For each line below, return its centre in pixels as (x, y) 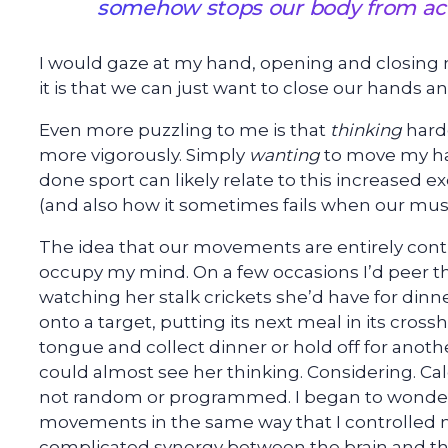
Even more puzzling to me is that (184, 130)
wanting (284, 155)
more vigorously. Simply (144, 155)
